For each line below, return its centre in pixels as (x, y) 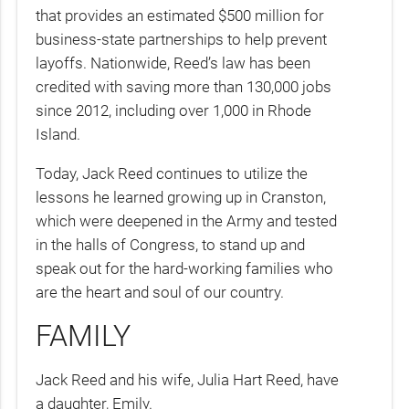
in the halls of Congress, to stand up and (171, 245)
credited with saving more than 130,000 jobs (184, 86)
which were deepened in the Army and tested (187, 221)
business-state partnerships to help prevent (182, 39)
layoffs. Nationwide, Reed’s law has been (173, 63)
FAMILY (84, 336)
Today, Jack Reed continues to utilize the (172, 174)
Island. (58, 134)
